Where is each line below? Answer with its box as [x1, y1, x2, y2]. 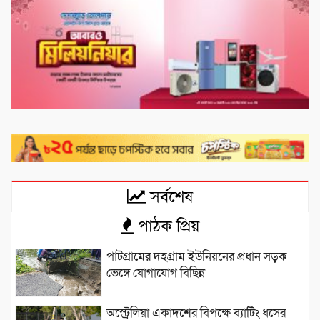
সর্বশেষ [146, 186, 193, 208]
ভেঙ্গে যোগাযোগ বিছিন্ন [106, 264, 205, 281]
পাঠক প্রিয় [134, 215, 199, 237]
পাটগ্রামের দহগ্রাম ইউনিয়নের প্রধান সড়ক [106, 248, 287, 265]
